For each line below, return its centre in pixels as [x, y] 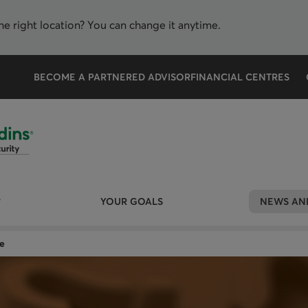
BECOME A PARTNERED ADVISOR [112, 77]
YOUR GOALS [131, 201]
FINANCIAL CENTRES [240, 77]
